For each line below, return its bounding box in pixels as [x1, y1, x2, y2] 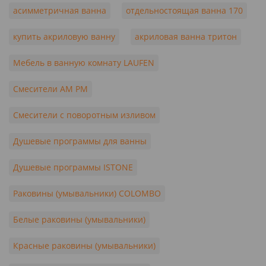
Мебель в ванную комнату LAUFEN [13, 57, 154, 68]
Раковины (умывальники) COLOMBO [13, 188, 161, 199]
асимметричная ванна [13, 5, 106, 16]
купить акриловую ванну [13, 31, 115, 42]
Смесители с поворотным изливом [13, 109, 156, 121]
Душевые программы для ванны [13, 135, 147, 147]
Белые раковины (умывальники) [13, 214, 145, 225]
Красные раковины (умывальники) [13, 240, 156, 251]
